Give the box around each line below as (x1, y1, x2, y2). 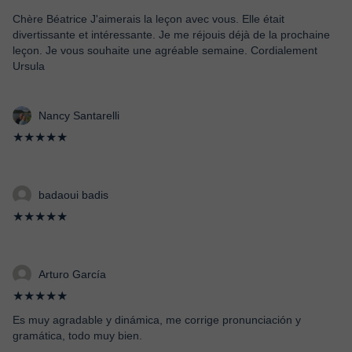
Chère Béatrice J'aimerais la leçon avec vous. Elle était (13, 13, 284, 25)
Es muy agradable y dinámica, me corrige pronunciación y (13, 313, 301, 326)
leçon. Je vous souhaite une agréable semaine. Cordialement (13, 44, 317, 57)
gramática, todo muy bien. (13, 329, 142, 342)
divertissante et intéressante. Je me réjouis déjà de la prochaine (13, 28, 330, 41)
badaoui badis (38, 189, 108, 201)
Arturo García (38, 268, 106, 280)
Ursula (13, 60, 45, 72)
